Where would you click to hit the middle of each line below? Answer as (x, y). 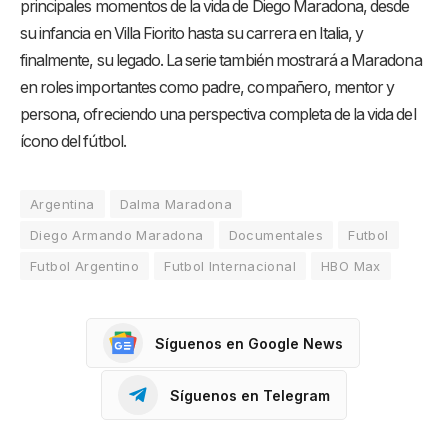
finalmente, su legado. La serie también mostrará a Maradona (221, 61)
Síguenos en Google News (249, 343)
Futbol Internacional (230, 266)
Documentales (276, 235)
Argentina (62, 204)
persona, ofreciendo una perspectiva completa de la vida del (218, 115)
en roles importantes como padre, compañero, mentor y (207, 88)
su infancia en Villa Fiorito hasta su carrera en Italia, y (192, 34)
